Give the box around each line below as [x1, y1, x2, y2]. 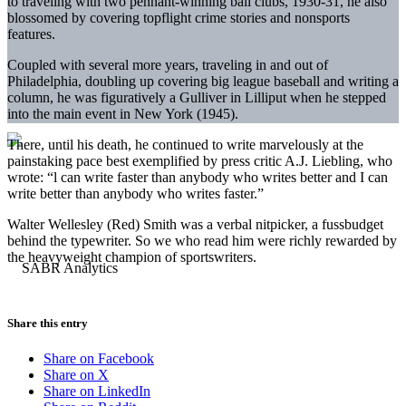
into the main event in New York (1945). [7, 105, 242, 121]
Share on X [43, 367, 109, 383]
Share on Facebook [43, 351, 154, 367]
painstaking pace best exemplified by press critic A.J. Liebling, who [7, 152, 392, 169]
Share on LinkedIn [43, 383, 150, 400]
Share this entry [7, 315, 88, 330]
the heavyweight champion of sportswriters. [7, 248, 256, 265]
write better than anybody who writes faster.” [7, 185, 267, 201]
